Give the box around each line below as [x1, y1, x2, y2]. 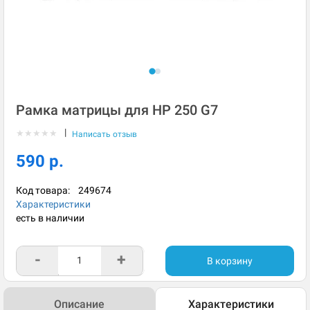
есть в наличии [16, 212, 84, 224]
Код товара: [16, 185, 78, 196]
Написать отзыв [72, 129, 137, 139]
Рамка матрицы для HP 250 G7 [16, 102, 218, 118]
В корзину [207, 255, 253, 266]
